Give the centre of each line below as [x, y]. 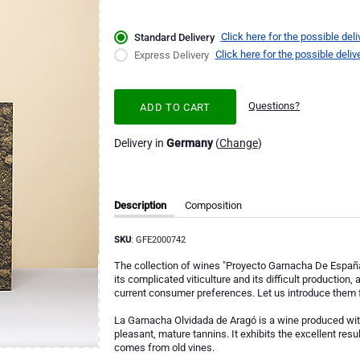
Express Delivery [171, 55]
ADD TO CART [175, 107]
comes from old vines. [164, 348]
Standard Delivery [174, 38]
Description [140, 205]
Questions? [274, 106]
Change [238, 143]
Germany [189, 143]
